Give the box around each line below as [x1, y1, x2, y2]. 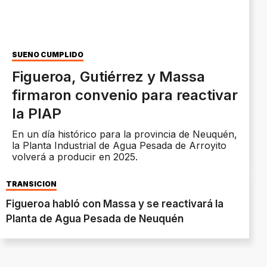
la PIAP [12, 105, 61, 123]
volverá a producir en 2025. [12, 151, 138, 163]
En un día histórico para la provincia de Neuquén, [12, 128, 237, 141]
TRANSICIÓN [6, 179, 57, 189]
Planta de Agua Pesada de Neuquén [6, 213, 184, 225]
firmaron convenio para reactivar [12, 86, 238, 104]
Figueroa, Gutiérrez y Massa [12, 68, 205, 86]
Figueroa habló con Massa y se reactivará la [6, 198, 223, 210]
